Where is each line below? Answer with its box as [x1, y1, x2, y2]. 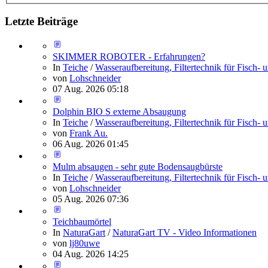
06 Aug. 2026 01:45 [53, 139, 129, 150]
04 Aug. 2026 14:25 [53, 249, 129, 260]
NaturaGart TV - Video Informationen [112, 227, 257, 238]
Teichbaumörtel [53, 217, 111, 227]
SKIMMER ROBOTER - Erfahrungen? [53, 51, 205, 62]
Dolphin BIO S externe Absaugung [53, 106, 186, 117]
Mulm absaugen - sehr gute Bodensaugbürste [53, 162, 223, 172]
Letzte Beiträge [5, 15, 78, 28]
